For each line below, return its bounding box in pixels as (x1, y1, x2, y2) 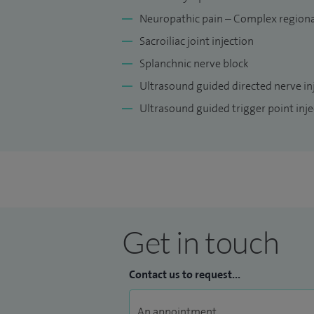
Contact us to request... (129, 267, 240, 282)
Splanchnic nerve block (139, 56, 249, 71)
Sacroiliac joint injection (139, 34, 254, 49)
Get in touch (122, 223, 280, 261)
